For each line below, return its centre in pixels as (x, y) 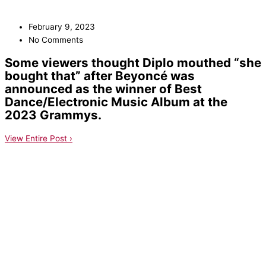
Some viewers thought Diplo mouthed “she (133, 62)
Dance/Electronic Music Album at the (116, 102)
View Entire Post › (39, 138)
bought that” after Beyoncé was (100, 75)
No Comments (56, 39)
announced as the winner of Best (103, 88)
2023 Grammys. (53, 115)
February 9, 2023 (62, 26)
